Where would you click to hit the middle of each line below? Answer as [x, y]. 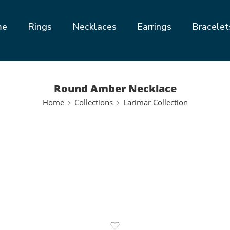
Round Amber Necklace [115, 89]
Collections [93, 102]
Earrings [155, 27]
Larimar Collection [155, 102]
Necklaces [95, 27]
